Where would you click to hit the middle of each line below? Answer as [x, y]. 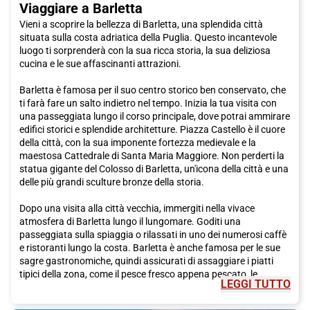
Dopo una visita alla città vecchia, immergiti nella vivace [137, 208]
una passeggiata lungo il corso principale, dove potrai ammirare [155, 116]
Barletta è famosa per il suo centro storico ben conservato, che [153, 90]
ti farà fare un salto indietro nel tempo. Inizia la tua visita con [148, 103]
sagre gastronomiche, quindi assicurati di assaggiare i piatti [146, 261]
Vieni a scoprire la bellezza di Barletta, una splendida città [141, 24]
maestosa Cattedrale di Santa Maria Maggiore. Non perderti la [152, 155]
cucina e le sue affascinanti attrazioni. [100, 63]
